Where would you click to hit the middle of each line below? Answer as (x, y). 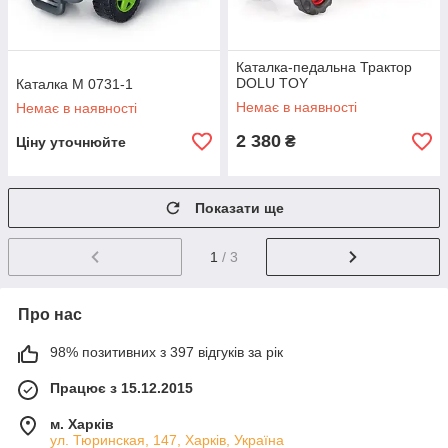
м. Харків (82, 424)
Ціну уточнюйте (71, 142)
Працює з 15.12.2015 (121, 388)
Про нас (50, 315)
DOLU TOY (272, 83)
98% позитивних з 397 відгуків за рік (166, 352)
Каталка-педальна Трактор (324, 67)
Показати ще (239, 208)
